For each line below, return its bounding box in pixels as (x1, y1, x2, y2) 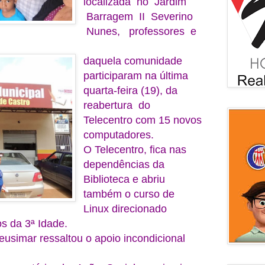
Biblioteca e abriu (83, 173, 166, 185)
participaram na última (83, 69, 189, 82)
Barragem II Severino (83, 10, 193, 22)
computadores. (83, 128, 154, 141)
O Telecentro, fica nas (83, 143, 187, 156)
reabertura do (83, 99, 154, 111)
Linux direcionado (83, 202, 167, 215)
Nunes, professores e (83, 25, 197, 37)
